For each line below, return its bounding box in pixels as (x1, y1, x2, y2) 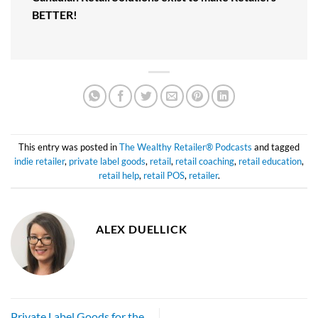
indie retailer (14, 155, 65, 167)
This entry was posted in (18, 141, 119, 153)
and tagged (252, 141, 300, 153)
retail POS (143, 169, 185, 181)
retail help (98, 169, 139, 181)
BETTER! (32, 8, 77, 22)
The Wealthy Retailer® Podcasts (119, 141, 252, 153)
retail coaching (175, 155, 234, 167)
